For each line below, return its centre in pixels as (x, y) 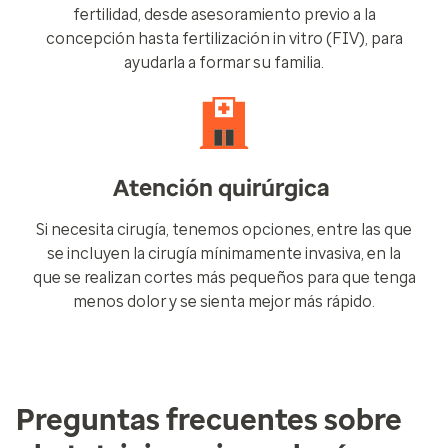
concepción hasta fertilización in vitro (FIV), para (224, 38)
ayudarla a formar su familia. (224, 62)
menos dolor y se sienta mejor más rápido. (224, 301)
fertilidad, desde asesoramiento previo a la (224, 14)
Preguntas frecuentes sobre (209, 419)
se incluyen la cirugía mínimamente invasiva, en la (224, 253)
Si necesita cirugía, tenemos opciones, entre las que (224, 229)
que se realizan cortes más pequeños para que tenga (224, 277)
